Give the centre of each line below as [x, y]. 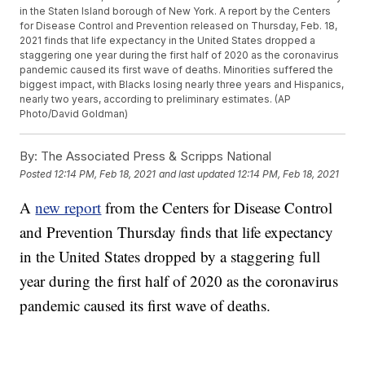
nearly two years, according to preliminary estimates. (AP [156, 99]
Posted [37, 174]
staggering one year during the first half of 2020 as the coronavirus [180, 55]
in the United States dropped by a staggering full [170, 257]
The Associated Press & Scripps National [155, 156]
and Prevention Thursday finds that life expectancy [177, 232]
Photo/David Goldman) [74, 114]
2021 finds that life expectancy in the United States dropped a [168, 41]
